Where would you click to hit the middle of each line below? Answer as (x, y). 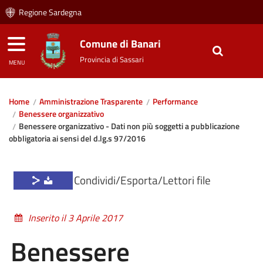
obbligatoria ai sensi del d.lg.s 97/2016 (77, 139)
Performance (176, 102)
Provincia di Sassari (112, 60)
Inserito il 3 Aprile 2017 (76, 218)
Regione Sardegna (50, 12)
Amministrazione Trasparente (91, 102)
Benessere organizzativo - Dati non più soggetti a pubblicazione (129, 127)
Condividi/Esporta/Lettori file (142, 180)
